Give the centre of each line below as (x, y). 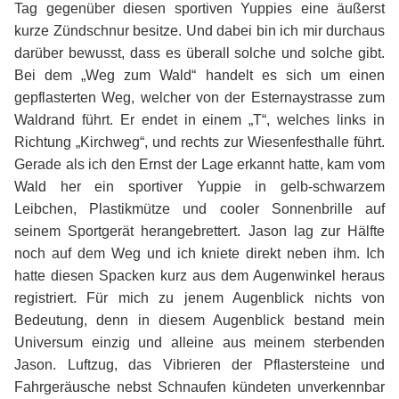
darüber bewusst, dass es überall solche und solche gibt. (199, 53)
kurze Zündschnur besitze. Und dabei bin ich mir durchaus (199, 31)
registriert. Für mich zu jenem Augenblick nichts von (199, 298)
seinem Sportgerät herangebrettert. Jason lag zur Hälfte (199, 232)
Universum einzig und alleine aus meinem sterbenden (199, 343)
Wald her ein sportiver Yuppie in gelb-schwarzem (199, 187)
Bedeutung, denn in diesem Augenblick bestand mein (199, 321)
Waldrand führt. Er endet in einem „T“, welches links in (199, 120)
